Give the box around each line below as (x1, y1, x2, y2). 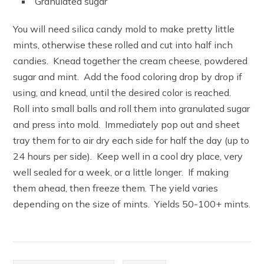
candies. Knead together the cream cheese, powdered (13, 55, 248, 67)
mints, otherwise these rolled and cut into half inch (13, 39, 233, 51)
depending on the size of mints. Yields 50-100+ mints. (13, 198, 251, 210)
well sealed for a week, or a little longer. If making (13, 166, 229, 179)
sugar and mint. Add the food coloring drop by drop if (13, 71, 243, 83)
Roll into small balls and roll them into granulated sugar (13, 103, 250, 115)
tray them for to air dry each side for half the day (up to (13, 134, 250, 147)
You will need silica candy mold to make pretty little (13, 23, 235, 35)
